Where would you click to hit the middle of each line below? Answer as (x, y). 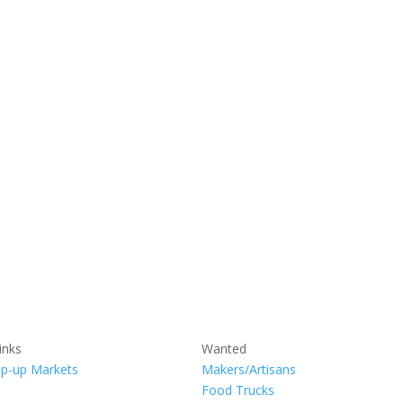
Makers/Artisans (251, 369)
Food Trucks (238, 390)
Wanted (224, 348)
